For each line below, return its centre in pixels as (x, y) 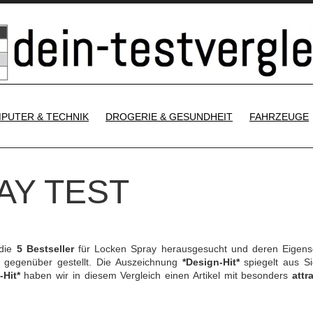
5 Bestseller (45, 249)
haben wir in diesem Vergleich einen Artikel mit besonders (156, 275)
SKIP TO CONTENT (214, 105)
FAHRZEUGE (279, 117)
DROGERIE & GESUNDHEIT (169, 117)
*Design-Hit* (211, 262)
